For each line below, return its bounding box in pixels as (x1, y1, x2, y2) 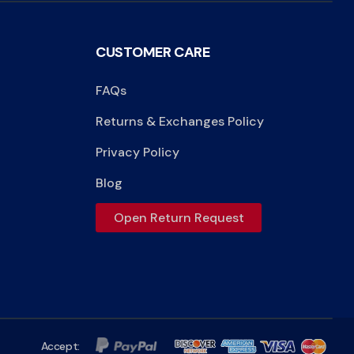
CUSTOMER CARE (96, 42, 210, 62)
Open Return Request (113, 209, 244, 226)
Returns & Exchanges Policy (96, 112, 264, 130)
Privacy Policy (96, 143, 179, 160)
